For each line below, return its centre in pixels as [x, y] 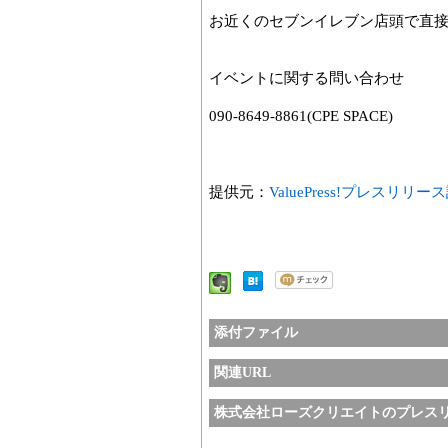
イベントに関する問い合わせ [306, 78]
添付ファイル [256, 332]
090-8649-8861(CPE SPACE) [301, 116]
